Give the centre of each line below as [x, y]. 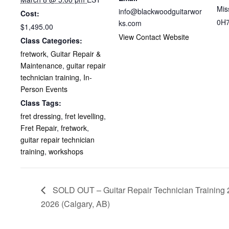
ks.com [130, 23]
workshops [66, 151]
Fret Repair [39, 128]
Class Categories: [51, 40]
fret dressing [41, 116]
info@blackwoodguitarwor [160, 11]
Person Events [44, 89]
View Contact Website [154, 37]
